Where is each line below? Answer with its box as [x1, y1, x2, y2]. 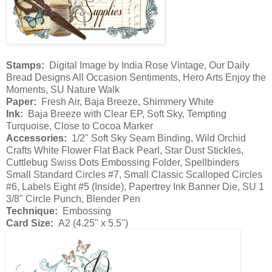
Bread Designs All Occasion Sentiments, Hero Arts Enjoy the [6, 72, 266, 83]
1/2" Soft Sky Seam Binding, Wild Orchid [67, 133, 246, 144]
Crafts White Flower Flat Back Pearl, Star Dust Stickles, [6, 145, 243, 156]
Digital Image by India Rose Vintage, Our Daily [44, 60, 250, 71]
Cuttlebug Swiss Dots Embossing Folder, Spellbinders [6, 157, 239, 168]
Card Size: [6, 218, 53, 229]
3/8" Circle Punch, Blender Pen [6, 194, 140, 205]
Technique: [6, 206, 58, 217]
